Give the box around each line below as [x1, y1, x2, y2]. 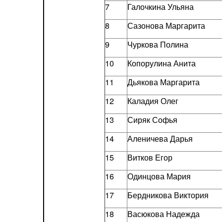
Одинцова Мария [127, 170, 191, 182]
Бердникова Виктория [127, 189, 209, 201]
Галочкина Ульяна [127, 1, 194, 12]
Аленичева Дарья [127, 133, 193, 144]
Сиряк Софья [127, 114, 177, 125]
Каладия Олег [127, 95, 178, 107]
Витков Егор [127, 152, 172, 163]
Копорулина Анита [127, 57, 196, 69]
